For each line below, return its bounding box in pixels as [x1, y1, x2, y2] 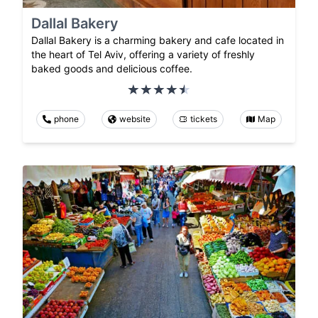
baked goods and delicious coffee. [31, 62, 192, 75]
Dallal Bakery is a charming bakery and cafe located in [31, 34, 284, 47]
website [119, 114, 150, 125]
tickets [190, 114, 218, 125]
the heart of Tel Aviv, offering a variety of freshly [31, 48, 255, 61]
